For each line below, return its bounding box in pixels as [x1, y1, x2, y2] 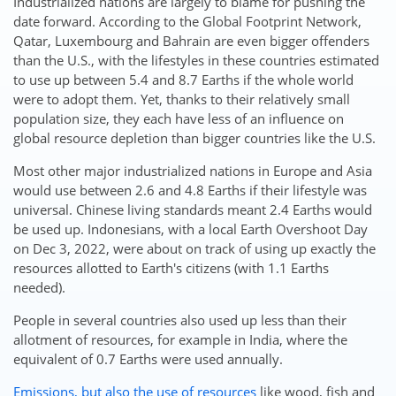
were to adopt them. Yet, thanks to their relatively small [13, 89, 350, 108]
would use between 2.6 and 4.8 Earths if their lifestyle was [13, 180, 367, 199]
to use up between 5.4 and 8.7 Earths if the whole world [13, 70, 354, 88]
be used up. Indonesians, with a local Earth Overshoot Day [13, 219, 368, 238]
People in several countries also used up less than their [13, 310, 346, 329]
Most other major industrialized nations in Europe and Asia [13, 161, 372, 179]
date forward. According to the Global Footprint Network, [13, 11, 362, 30]
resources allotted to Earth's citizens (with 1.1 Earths [13, 258, 329, 277]
